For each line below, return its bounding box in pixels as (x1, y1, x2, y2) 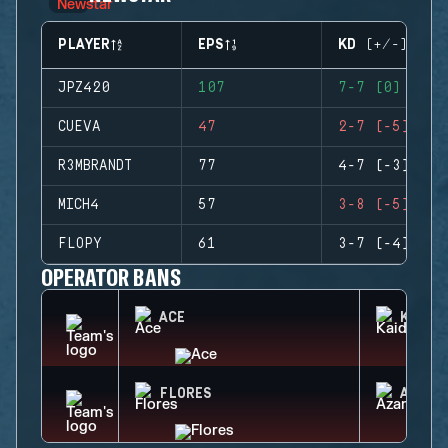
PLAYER (58, 37, 110, 53)
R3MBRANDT (58, 158, 132, 174)
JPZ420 (58, 80, 110, 96)
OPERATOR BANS (41, 262, 181, 291)
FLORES (159, 386, 212, 402)
